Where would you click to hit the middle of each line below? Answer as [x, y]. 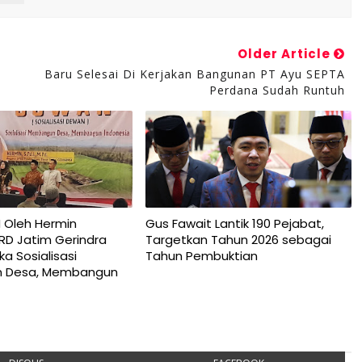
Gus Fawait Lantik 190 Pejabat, [234, 223]
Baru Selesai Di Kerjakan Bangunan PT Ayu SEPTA [194, 74]
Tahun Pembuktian [201, 256]
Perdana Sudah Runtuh [277, 90]
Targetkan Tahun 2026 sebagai [238, 240]
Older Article [285, 54]
